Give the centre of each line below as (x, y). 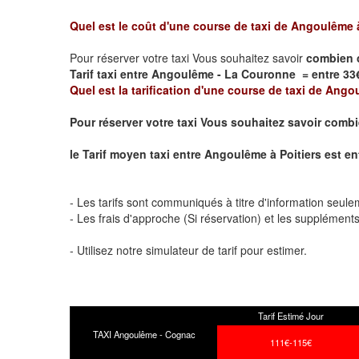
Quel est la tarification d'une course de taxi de (198, 89)
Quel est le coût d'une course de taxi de (180, 25)
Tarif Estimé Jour (291, 315)
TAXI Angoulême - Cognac (144, 334)
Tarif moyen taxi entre (143, 153)
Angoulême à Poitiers (263, 153)
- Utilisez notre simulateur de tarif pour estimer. (188, 250)
